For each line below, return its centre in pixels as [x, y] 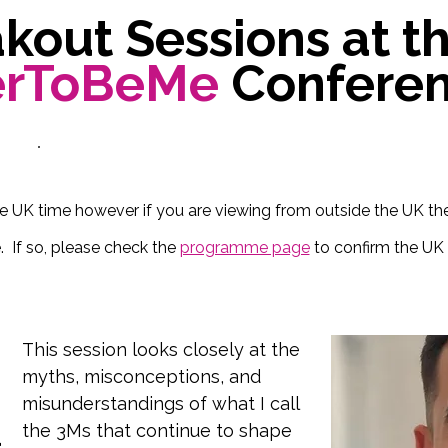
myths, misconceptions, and [141, 376]
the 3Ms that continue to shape [156, 430]
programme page [244, 247]
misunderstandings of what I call [160, 403]
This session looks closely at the [160, 349]
